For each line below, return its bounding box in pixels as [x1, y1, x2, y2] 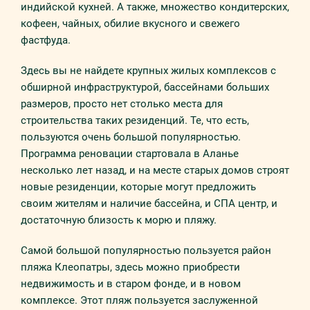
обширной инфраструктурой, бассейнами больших [21, 81, 269, 93]
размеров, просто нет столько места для [21, 98, 223, 110]
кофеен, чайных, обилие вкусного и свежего [21, 17, 240, 30]
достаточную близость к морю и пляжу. [21, 214, 217, 226]
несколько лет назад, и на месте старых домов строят [21, 164, 289, 176]
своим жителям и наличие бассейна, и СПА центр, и [21, 197, 277, 210]
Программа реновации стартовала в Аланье [21, 147, 239, 160]
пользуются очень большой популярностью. [21, 131, 241, 143]
